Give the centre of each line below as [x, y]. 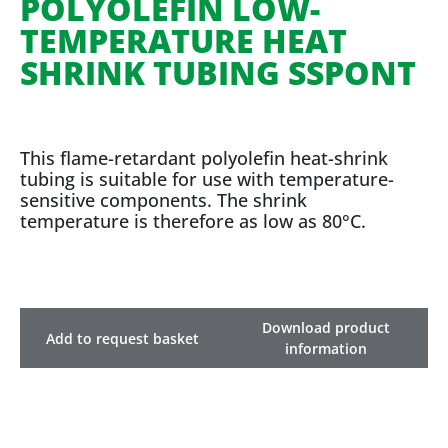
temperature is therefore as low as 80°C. [193, 221]
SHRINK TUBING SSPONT [218, 72]
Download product [326, 327]
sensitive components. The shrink [163, 200]
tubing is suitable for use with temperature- [207, 179]
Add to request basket [122, 338]
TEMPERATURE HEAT [183, 40]
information [326, 348]
